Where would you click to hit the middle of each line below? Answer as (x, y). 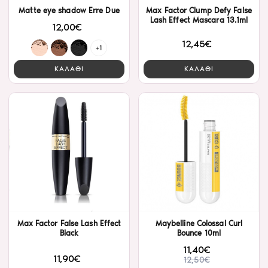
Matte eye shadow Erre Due (69, 10)
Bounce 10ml (199, 233)
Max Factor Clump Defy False (199, 10)
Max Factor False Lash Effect (69, 224)
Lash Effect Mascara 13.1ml (199, 20)
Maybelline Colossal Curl (199, 224)
